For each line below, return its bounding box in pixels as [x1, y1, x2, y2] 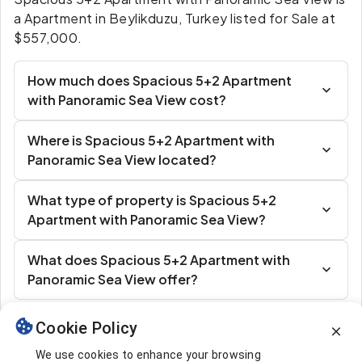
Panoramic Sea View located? [27, 151, 217, 168]
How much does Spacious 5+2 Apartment [27, 72, 292, 89]
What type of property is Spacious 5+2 [27, 192, 276, 208]
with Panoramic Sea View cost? [27, 91, 226, 108]
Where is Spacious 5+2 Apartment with [27, 132, 275, 149]
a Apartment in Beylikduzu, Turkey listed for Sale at [14, 10, 335, 27]
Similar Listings [13, 335, 125, 356]
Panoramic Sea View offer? [27, 271, 198, 288]
